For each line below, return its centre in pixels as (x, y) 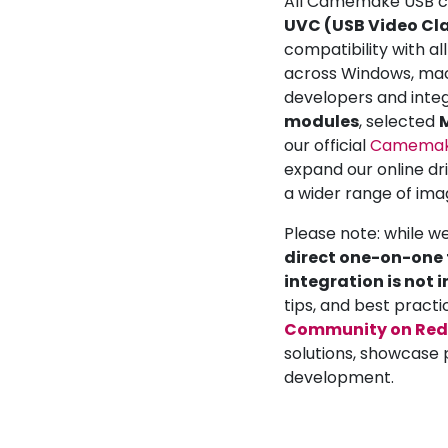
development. (339, 377)
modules (321, 121)
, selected (399, 121)
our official (327, 145)
